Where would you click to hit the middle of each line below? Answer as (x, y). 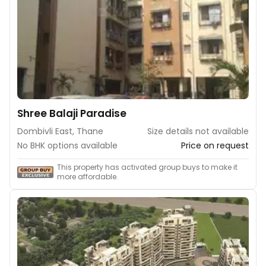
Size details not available (198, 131)
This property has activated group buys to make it (147, 167)
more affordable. (88, 176)
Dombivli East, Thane (60, 131)
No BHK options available (67, 145)
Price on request (215, 145)
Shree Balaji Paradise (72, 113)
